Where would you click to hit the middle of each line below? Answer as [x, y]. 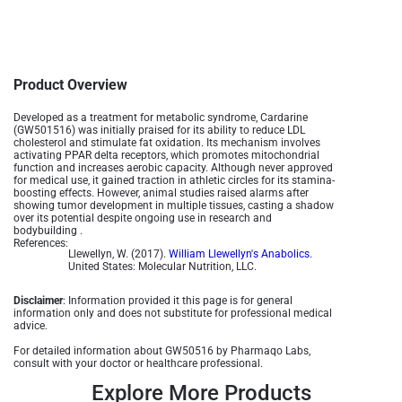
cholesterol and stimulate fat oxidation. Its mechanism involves [167, 143]
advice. [31, 326]
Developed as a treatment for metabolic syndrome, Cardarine [161, 118]
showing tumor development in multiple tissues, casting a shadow [174, 205]
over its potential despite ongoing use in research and [143, 218]
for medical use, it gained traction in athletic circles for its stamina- [174, 180]
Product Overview [70, 85]
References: [41, 243]
